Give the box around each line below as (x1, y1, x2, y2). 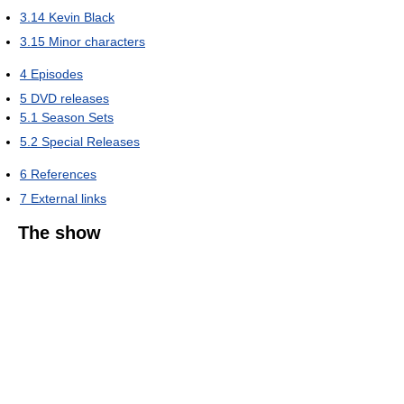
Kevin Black (49, 10, 115, 24)
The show (18, 223, 101, 243)
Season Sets (41, 110, 114, 124)
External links (31, 191, 106, 206)
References (31, 167, 96, 181)
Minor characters (49, 34, 145, 49)
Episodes (31, 67, 83, 81)
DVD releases (31, 91, 109, 106)
